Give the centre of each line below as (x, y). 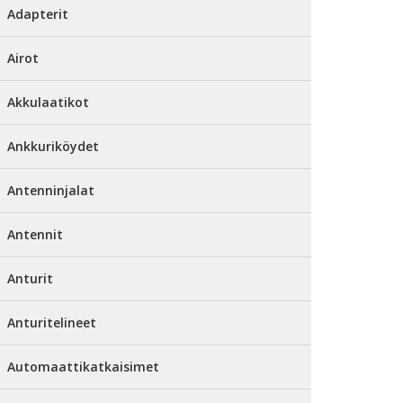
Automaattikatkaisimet (83, 367)
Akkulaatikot (48, 102)
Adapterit (38, 14)
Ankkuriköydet (53, 146)
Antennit (35, 234)
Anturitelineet (52, 322)
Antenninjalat (51, 190)
